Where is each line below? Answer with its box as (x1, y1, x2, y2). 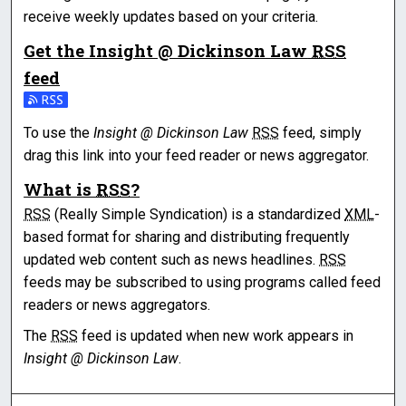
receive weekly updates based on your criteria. (24, 7, 319, 25)
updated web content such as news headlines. (24, 250, 320, 268)
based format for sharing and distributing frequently (24, 227, 351, 246)
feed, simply (279, 123, 362, 141)
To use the (24, 123, 94, 141)
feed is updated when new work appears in (78, 327, 354, 345)
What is (24, 177, 97, 200)
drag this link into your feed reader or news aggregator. (24, 146, 370, 164)
